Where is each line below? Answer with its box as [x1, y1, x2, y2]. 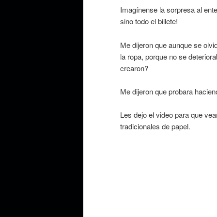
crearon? [120, 62, 148, 73]
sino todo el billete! [120, 16, 178, 27]
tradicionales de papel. [120, 121, 190, 132]
